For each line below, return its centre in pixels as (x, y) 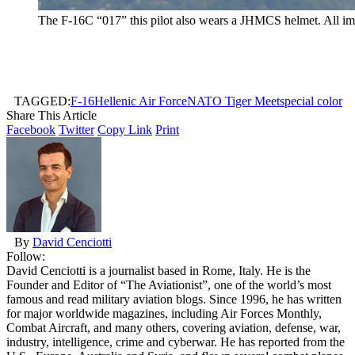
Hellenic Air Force (141, 101)
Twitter (76, 129)
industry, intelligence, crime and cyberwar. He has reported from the (176, 342)
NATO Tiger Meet (233, 101)
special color (311, 101)
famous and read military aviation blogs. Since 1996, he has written (174, 299)
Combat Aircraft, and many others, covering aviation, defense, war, (174, 327)
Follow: (26, 256)
